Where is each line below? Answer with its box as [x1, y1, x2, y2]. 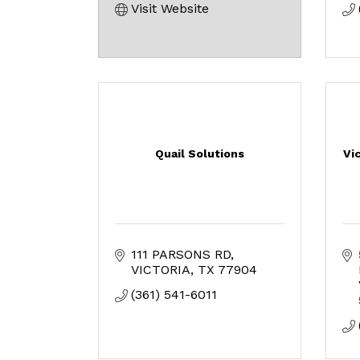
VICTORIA [131, 262, 190, 277]
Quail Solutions [154, 147, 244, 160]
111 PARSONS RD [131, 247, 231, 262]
